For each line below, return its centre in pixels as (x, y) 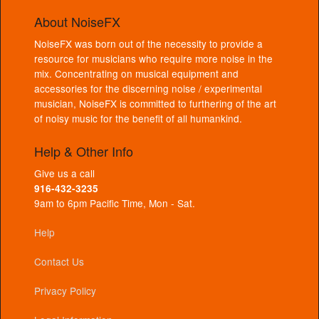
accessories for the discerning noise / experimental (148, 88)
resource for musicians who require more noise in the (153, 58)
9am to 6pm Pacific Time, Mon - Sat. (115, 203)
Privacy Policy (65, 291)
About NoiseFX (77, 21)
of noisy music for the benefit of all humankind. (138, 118)
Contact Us (59, 262)
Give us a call (64, 173)
